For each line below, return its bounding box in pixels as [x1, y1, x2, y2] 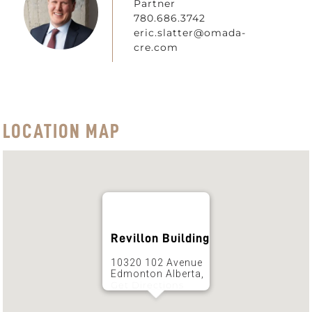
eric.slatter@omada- [133, 26, 246, 40]
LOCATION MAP [3, 121, 121, 142]
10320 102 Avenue [111, 257, 203, 269]
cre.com [133, 41, 178, 54]
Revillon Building [111, 232, 210, 245]
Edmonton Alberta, [111, 268, 204, 280]
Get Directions [111, 279, 184, 291]
